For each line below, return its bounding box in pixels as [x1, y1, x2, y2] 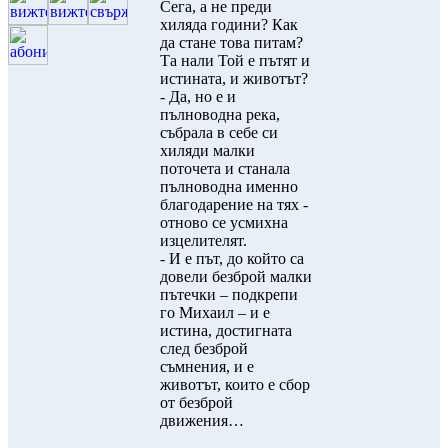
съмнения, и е [160, 358, 254, 375]
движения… [160, 412, 244, 429]
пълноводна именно [160, 178, 298, 195]
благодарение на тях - [160, 196, 308, 213]
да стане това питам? [160, 34, 303, 51]
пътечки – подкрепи [160, 286, 298, 303]
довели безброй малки [160, 268, 312, 285]
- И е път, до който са [160, 250, 304, 267]
